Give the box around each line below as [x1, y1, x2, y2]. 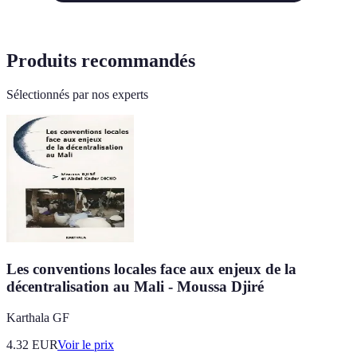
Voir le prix [57, 337, 114, 351]
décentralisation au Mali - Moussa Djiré [6, 277, 264, 295]
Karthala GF [6, 310, 69, 324]
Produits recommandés [6, 50, 195, 72]
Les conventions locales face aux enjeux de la [6, 260, 296, 277]
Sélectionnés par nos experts [6, 88, 148, 102]
